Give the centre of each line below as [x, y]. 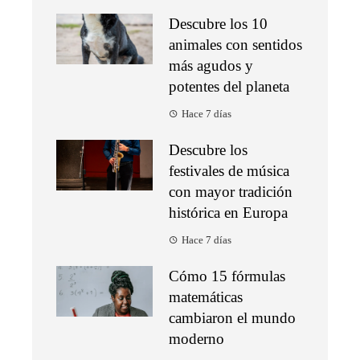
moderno [196, 339]
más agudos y [211, 66]
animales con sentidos [235, 45]
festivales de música [229, 171]
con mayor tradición [231, 192]
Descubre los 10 [218, 24]
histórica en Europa [228, 213]
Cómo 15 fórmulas [227, 276]
